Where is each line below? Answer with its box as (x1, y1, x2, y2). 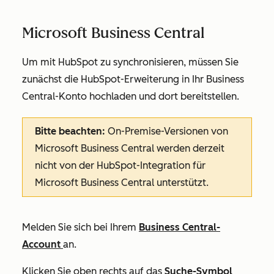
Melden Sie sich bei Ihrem (22, 221, 139, 234)
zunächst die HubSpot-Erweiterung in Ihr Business (22, 73, 244, 86)
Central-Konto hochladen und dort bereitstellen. (22, 91, 239, 103)
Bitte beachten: (35, 125, 105, 138)
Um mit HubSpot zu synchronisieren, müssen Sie (22, 56, 239, 68)
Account (22, 239, 63, 251)
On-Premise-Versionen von (108, 125, 228, 138)
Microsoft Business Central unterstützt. (35, 177, 209, 189)
